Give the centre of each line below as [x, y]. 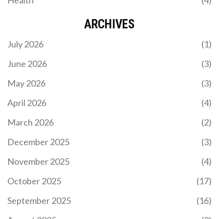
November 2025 [38, 161]
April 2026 [27, 102]
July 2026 [25, 44]
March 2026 [31, 122]
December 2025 [38, 142]
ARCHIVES [109, 24]
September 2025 [39, 200]
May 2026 [26, 83]
